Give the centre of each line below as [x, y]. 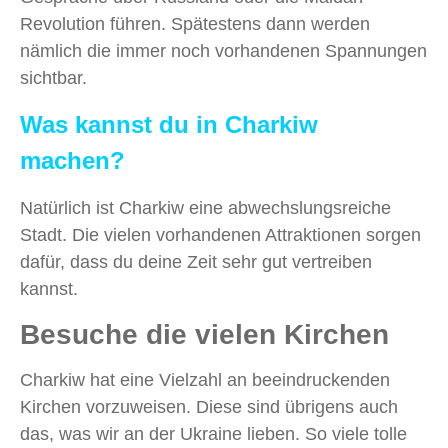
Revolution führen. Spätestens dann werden [195, 24]
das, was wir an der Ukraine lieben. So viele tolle [213, 434]
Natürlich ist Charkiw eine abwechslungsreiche [205, 208]
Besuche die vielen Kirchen [204, 335]
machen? [72, 161]
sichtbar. [53, 78]
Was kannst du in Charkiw [169, 125]
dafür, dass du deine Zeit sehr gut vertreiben [196, 262]
